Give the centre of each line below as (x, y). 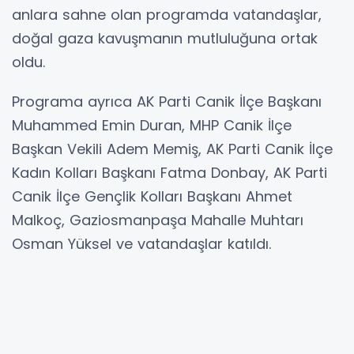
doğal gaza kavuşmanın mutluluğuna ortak (165, 38)
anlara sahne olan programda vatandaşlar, (167, 14)
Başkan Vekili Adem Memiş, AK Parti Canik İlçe (172, 149)
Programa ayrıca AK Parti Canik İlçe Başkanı (167, 101)
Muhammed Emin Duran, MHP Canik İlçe (152, 125)
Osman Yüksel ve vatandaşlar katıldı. (141, 243)
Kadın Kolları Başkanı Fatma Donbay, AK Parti (169, 172)
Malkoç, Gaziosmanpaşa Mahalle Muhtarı (158, 220)
